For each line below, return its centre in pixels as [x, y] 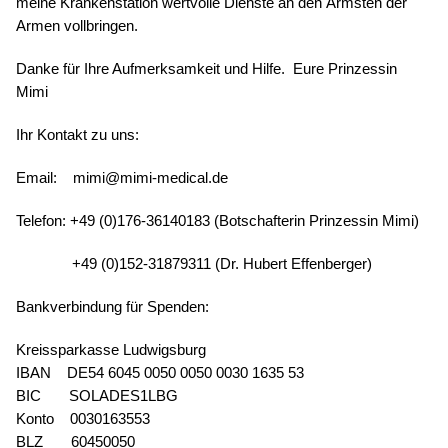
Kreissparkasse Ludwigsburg [111, 350]
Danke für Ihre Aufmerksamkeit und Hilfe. [150, 69]
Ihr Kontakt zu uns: [77, 135]
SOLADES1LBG [123, 396]
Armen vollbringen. [77, 26]
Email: [36, 178]
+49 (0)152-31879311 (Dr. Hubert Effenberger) [222, 264]
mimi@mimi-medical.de [150, 178]
